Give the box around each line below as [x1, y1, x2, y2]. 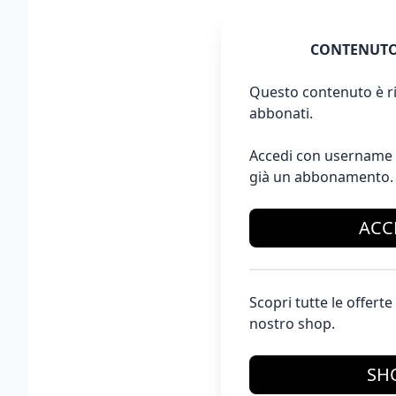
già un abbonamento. [249, 166, 393, 187]
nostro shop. [249, 313, 335, 333]
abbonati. [249, 103, 313, 123]
